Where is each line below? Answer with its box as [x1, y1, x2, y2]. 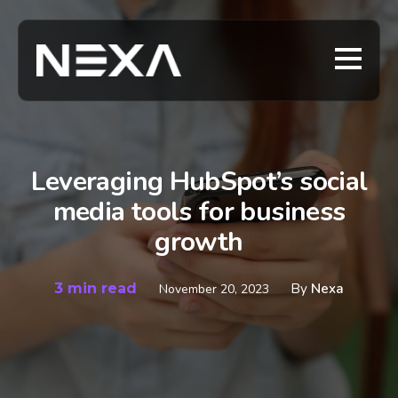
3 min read [54, 280, 141, 297]
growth [155, 224, 243, 260]
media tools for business [52, 194, 346, 230]
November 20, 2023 [159, 281, 273, 298]
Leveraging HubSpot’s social [30, 163, 368, 200]
